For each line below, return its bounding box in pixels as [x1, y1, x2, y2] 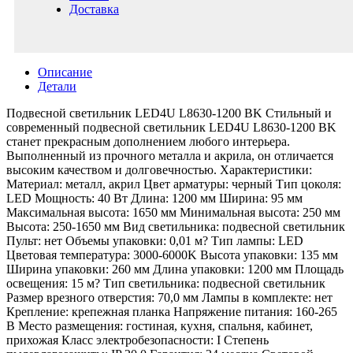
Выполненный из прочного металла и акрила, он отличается [6, 149, 333, 162]
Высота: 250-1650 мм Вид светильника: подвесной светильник [6, 220, 345, 233]
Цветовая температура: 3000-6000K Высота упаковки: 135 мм [6, 248, 338, 262]
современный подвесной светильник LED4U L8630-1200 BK [6, 121, 336, 134]
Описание [38, 65, 92, 79]
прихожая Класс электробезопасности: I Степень [6, 333, 269, 347]
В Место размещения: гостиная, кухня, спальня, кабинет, [6, 319, 313, 333]
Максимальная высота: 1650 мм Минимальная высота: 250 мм [6, 206, 340, 219]
